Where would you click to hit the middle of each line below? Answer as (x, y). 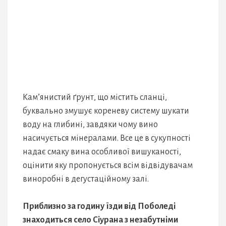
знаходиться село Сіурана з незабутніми (100, 220)
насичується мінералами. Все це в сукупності (107, 138)
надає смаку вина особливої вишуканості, (102, 152)
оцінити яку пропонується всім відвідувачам (108, 165)
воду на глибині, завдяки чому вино (90, 124)
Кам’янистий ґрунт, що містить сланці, (95, 97)
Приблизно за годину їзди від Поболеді (99, 206)
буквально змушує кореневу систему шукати (106, 111)
